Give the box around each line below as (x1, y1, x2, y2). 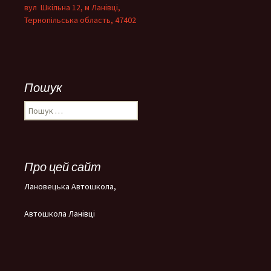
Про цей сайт (24, 159, 101, 174)
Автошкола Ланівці (24, 208, 95, 219)
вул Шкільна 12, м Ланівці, (24, 2, 120, 13)
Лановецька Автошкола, (24, 181, 116, 192)
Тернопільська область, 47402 (24, 15, 136, 25)
